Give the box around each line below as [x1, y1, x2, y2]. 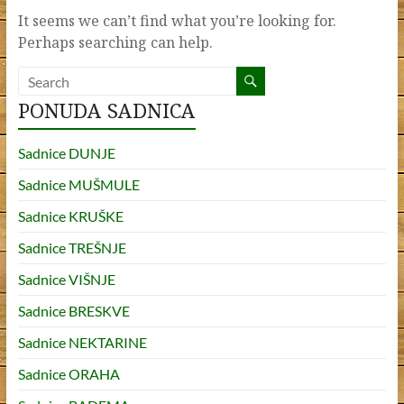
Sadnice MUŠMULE [17, 176, 140, 194]
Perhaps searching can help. [17, 32, 213, 53]
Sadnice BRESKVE [17, 302, 130, 320]
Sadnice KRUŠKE [17, 207, 124, 225]
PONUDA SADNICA [17, 96, 196, 124]
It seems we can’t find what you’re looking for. [17, 11, 336, 32]
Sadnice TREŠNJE [17, 239, 126, 257]
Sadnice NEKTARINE [17, 334, 147, 352]
